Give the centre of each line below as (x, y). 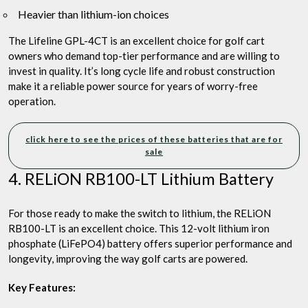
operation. (32, 101)
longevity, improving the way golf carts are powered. (128, 259)
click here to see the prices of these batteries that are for (154, 140)
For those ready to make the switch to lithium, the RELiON (140, 213)
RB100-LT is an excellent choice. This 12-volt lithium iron (139, 229)
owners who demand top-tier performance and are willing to (144, 56)
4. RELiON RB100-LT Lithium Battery (141, 179)
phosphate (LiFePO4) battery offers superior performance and (150, 244)
